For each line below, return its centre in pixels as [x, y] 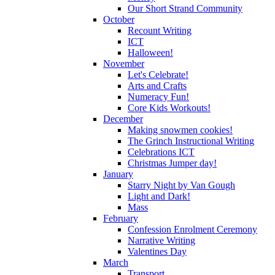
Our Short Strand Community [185, 8]
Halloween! [150, 52]
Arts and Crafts [157, 85]
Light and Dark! [159, 196]
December [123, 118]
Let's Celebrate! [158, 74]
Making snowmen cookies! [180, 130]
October [119, 19]
